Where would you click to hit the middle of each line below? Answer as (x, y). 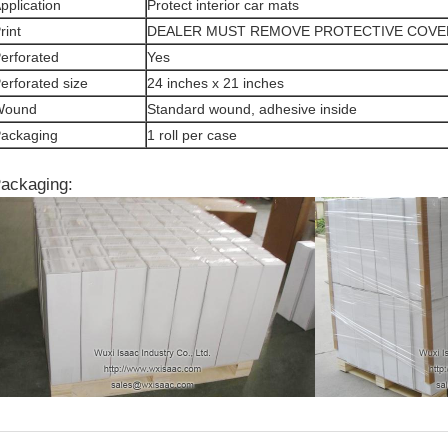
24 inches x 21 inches (215, 83)
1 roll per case (192, 135)
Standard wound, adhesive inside (252, 109)
